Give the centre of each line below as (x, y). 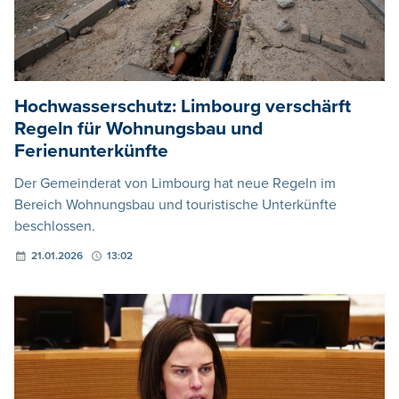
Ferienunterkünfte (91, 151)
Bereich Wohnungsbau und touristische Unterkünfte (175, 204)
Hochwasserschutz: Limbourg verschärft (183, 106)
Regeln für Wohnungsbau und (138, 128)
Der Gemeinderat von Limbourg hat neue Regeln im (175, 183)
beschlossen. (55, 226)
